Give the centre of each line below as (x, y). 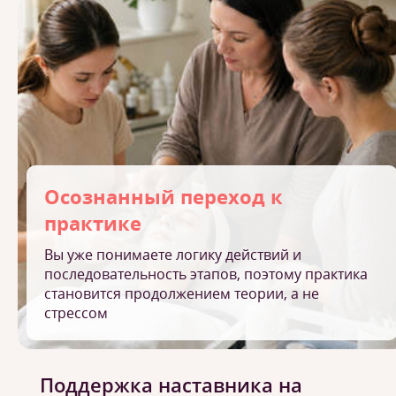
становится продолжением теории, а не (182, 293)
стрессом (76, 313)
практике (93, 223)
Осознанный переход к (164, 196)
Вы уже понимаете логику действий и (173, 255)
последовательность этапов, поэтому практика (206, 274)
